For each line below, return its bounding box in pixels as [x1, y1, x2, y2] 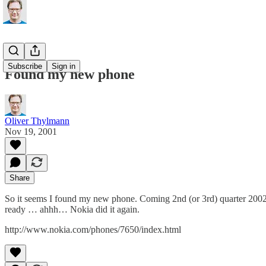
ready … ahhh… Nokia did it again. [5, 204, 140, 214]
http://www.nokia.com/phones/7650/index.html [5, 224, 181, 235]
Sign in [52, 62, 75, 71]
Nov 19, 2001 [5, 126, 57, 137]
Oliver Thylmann [5, 115, 69, 126]
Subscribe [8, 62, 42, 71]
